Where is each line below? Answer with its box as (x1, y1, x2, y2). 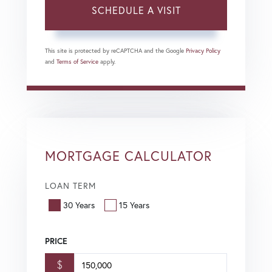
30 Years (63, 199, 95, 211)
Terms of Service (56, 58, 98, 66)
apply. (98, 58, 115, 66)
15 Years (119, 199, 149, 211)
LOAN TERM (45, 180, 96, 192)
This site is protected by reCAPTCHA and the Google (45, 47, 186, 55)
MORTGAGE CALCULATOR (45, 147, 212, 165)
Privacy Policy (186, 47, 220, 55)
